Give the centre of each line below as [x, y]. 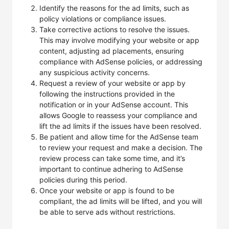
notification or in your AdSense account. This [114, 105]
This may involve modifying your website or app [119, 40]
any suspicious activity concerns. [95, 72]
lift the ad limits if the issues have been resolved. [120, 126]
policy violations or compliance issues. [103, 19]
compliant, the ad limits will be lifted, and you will [121, 201]
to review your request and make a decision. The [121, 147]
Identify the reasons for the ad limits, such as [114, 8]
